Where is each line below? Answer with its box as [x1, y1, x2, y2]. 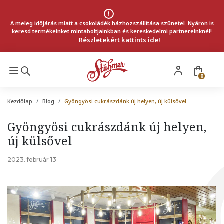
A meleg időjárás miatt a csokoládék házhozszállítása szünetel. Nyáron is [10, 19, 214, 27]
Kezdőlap [7, 97, 32, 105]
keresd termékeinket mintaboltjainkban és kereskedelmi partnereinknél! [12, 27, 212, 35]
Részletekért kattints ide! [78, 35, 160, 44]
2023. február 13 [7, 156, 56, 163]
